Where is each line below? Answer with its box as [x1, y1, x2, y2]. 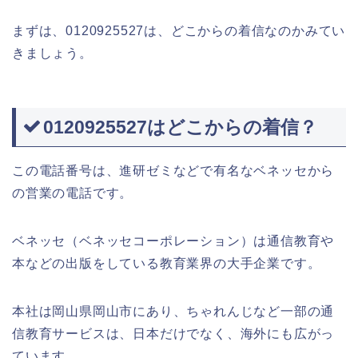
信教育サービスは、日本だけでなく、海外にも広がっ [12, 327, 335, 341]
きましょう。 [12, 46, 93, 60]
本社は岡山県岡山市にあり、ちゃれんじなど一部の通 [12, 304, 335, 319]
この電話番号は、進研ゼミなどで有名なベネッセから [12, 164, 335, 178]
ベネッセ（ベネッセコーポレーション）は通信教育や [12, 234, 335, 249]
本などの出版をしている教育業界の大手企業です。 [12, 257, 321, 271]
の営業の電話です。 [12, 186, 133, 201]
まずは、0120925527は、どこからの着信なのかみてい [12, 24, 346, 38]
